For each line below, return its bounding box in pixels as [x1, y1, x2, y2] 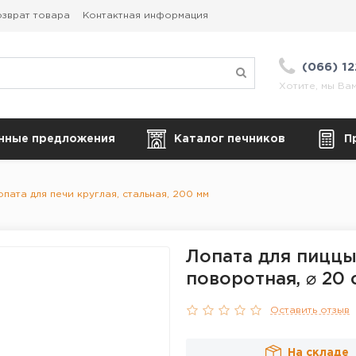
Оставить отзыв [270, 306, 350, 315]
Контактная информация [83, 11, 208, 20]
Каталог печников [174, 134, 285, 144]
